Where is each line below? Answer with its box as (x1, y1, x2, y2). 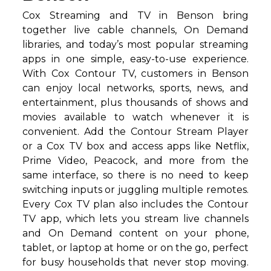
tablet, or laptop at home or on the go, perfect (22, 242, 249, 253)
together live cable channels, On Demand (22, 24, 249, 36)
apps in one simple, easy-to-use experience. (22, 53, 249, 65)
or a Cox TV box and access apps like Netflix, (22, 140, 249, 152)
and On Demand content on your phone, (22, 227, 249, 239)
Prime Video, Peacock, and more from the (22, 155, 249, 166)
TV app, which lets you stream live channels (22, 213, 249, 224)
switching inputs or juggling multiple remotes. (22, 184, 249, 195)
